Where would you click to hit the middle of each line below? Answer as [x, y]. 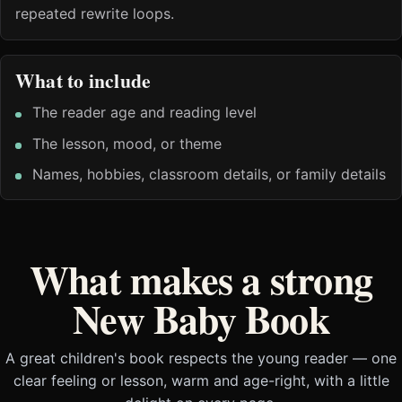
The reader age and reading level [145, 113]
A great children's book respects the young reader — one [201, 358]
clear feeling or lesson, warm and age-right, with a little [201, 381]
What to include [83, 81]
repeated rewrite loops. [95, 14]
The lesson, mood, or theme [127, 143]
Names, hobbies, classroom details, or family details [210, 175]
